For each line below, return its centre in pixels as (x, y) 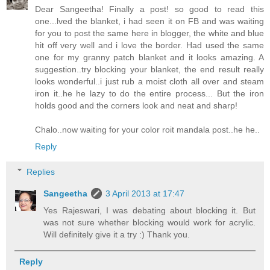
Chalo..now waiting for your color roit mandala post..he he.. (147, 130)
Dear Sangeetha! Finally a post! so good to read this (149, 9)
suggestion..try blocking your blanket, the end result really (149, 70)
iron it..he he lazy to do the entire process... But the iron (149, 94)
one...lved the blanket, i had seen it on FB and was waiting (149, 21)
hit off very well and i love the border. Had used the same (149, 46)
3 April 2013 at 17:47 (145, 193)
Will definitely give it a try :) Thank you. (117, 234)
